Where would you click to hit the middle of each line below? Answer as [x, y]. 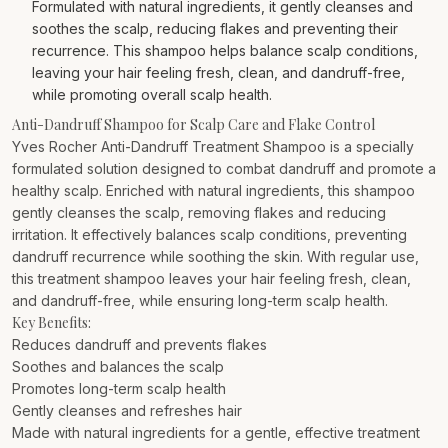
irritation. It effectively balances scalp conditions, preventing [209, 234]
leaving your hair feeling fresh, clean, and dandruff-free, [218, 72]
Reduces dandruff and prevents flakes [139, 344]
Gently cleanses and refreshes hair [127, 410]
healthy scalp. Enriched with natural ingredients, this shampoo [213, 190]
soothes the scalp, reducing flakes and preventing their [215, 28]
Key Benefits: [51, 322]
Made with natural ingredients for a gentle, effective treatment [216, 432]
